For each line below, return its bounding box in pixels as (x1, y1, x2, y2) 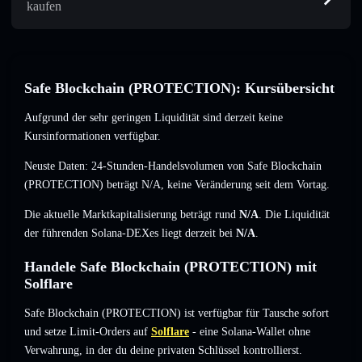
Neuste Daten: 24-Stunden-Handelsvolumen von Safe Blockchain (24, 160, 322, 173)
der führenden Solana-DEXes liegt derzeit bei (24, 227, 236, 240)
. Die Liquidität (259, 208, 330, 221)
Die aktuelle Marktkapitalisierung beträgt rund (24, 208, 239, 221)
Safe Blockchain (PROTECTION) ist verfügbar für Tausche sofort (24, 307, 329, 320)
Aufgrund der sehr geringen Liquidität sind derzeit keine (24, 112, 283, 124)
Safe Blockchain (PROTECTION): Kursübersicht (24, 80, 335, 97)
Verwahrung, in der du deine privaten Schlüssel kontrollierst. (24, 344, 302, 357)
